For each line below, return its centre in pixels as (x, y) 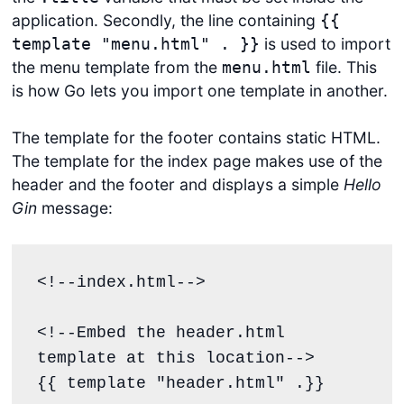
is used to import (325, 43)
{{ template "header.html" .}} (180, 383)
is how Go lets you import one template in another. (199, 90)
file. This (344, 67)
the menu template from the (116, 67)
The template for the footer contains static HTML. (196, 138)
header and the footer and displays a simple (177, 185)
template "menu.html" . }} (135, 44)
